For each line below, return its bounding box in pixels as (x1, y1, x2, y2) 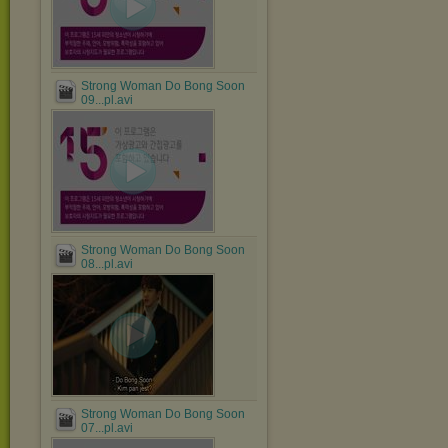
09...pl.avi (81, 93, 133, 107)
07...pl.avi (81, 421, 133, 435)
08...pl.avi (81, 257, 133, 271)
